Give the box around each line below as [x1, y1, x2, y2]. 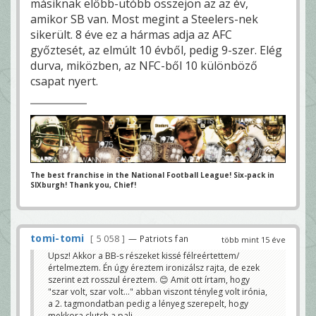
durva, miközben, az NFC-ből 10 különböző [30, 57, 257, 73]
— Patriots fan [128, 232, 189, 244]
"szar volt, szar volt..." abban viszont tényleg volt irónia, [48, 285, 267, 298]
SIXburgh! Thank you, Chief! [30, 179, 136, 190]
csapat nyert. [30, 73, 98, 89]
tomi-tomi [30, 231, 85, 245]
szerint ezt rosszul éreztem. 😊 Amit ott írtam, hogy [48, 273, 250, 286]
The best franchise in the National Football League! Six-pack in [30, 169, 274, 180]
